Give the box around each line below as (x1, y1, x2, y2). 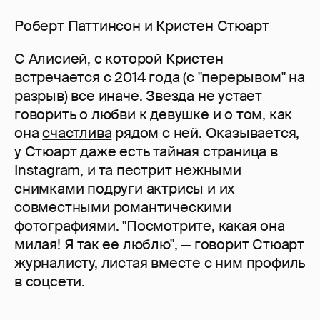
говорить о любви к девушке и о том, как (14, 104, 293, 124)
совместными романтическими (14, 197, 231, 216)
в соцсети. (14, 271, 86, 291)
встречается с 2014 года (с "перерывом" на (14, 67, 305, 86)
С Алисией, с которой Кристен (14, 49, 224, 68)
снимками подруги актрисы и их (14, 179, 235, 198)
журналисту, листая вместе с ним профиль (14, 253, 306, 272)
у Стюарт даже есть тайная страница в (14, 141, 278, 161)
